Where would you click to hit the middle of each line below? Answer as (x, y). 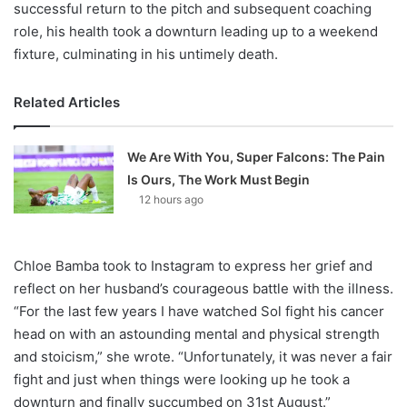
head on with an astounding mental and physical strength (197, 333)
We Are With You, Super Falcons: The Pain (257, 156)
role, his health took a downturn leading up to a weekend (196, 31)
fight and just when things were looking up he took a (182, 379)
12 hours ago (172, 199)
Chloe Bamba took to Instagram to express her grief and (193, 265)
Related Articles (67, 102)
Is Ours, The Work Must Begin (219, 179)
